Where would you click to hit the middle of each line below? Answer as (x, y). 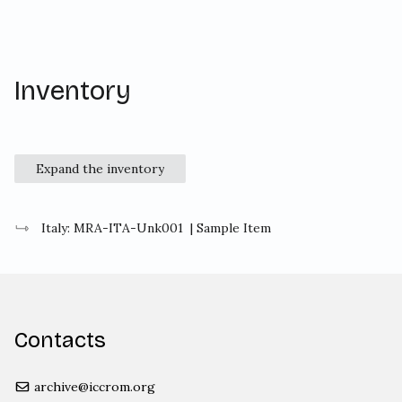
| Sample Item (230, 228)
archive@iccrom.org (92, 387)
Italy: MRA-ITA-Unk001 (112, 228)
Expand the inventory (100, 168)
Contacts (60, 341)
